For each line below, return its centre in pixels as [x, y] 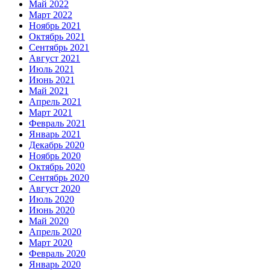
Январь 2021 [55, 134]
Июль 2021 [52, 69]
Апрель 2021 [55, 102]
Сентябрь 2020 [59, 178]
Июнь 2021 [52, 80]
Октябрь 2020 [57, 167]
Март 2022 [51, 15]
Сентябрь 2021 [59, 48]
